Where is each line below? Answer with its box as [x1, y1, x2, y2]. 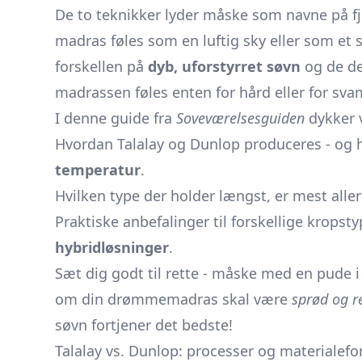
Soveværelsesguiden [176, 108, 305, 128]
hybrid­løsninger [55, 238, 169, 257]
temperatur [55, 160, 141, 179]
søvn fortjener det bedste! [55, 315, 233, 335]
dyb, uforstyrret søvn [148, 57, 301, 76]
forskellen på [55, 57, 148, 76]
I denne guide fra [55, 108, 176, 128]
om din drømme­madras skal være [55, 289, 292, 309]
